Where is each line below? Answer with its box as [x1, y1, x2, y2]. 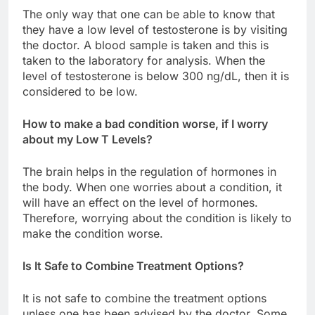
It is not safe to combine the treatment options [22, 291, 266, 306]
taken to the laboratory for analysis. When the [22, 53, 265, 68]
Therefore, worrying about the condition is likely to [22, 211, 292, 226]
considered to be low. [22, 84, 138, 99]
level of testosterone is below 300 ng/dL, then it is [22, 69, 289, 84]
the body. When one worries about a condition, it [22, 180, 282, 195]
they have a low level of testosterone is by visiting [22, 22, 288, 37]
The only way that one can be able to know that [22, 7, 275, 22]
